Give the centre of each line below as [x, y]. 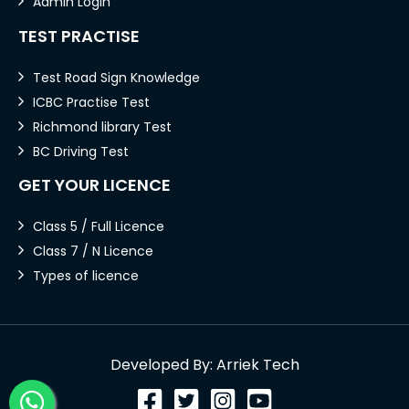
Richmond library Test [102, 126]
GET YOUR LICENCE [94, 184]
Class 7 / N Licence [93, 251]
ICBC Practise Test [91, 102]
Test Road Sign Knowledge [116, 77]
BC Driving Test [81, 151]
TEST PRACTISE [79, 36]
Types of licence [86, 275]
